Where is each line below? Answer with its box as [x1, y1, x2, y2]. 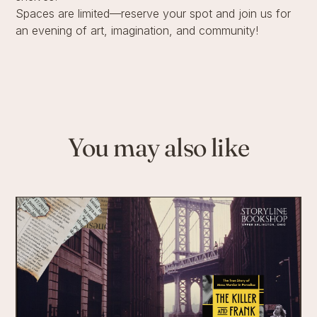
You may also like [67, 131, 250, 163]
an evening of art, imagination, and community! [16, 23, 259, 38]
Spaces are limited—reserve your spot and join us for [16, 6, 292, 21]
